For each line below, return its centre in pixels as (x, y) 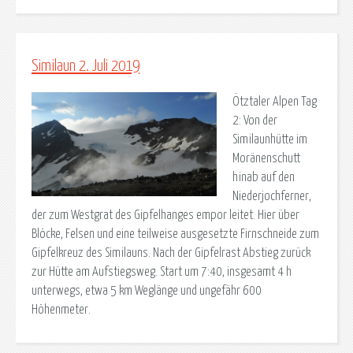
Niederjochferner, (271, 197)
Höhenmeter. (61, 310)
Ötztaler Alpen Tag (274, 102)
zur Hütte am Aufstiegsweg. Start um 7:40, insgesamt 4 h (162, 272)
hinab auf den (263, 178)
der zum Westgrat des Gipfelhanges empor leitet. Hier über (165, 216)
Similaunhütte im (269, 140)
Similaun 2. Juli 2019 (85, 66)
